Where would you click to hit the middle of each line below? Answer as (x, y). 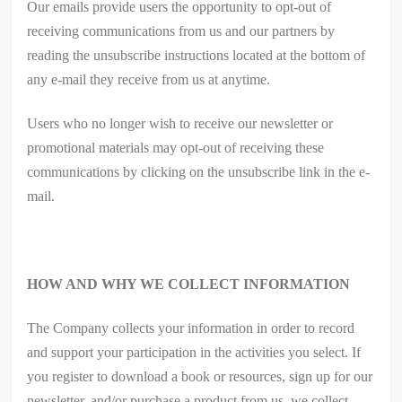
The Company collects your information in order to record (191, 328)
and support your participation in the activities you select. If (194, 352)
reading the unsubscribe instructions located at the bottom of (197, 55)
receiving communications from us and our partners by (181, 31)
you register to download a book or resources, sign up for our (200, 376)
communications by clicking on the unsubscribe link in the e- (199, 171)
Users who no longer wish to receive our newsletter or (180, 123)
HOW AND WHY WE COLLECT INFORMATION (189, 284)
